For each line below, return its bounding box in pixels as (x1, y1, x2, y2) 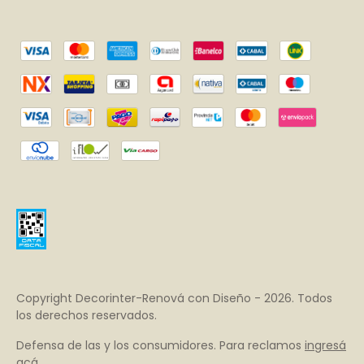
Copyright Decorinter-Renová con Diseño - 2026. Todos (16, 289, 332, 306)
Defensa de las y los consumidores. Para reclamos (16, 336, 301, 353)
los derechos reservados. (16, 306, 157, 323)
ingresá (305, 336, 346, 353)
